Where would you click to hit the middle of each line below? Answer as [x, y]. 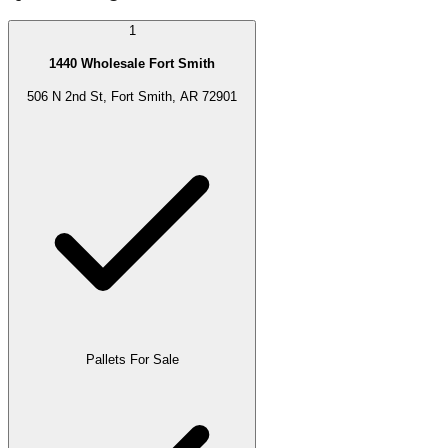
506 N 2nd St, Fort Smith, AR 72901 [132, 96]
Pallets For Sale [132, 360]
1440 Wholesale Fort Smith [132, 63]
